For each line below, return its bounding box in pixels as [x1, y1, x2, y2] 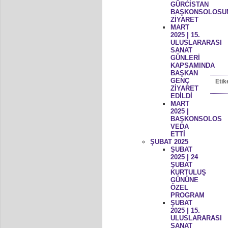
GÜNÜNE [170, 176, 198, 184]
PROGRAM [170, 191, 205, 199]
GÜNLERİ [170, 53, 200, 62]
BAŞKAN [170, 69, 198, 77]
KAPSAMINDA [170, 61, 215, 69]
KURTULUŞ [170, 168, 206, 176]
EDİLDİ [170, 92, 192, 100]
